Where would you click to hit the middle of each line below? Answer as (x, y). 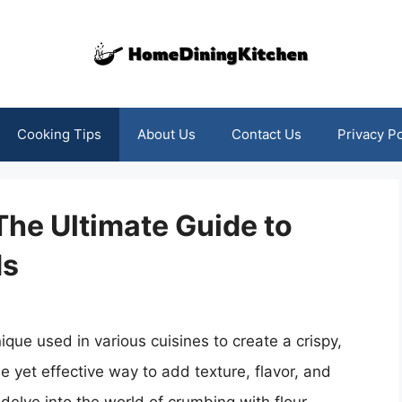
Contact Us (266, 134)
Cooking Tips (59, 134)
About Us (166, 134)
